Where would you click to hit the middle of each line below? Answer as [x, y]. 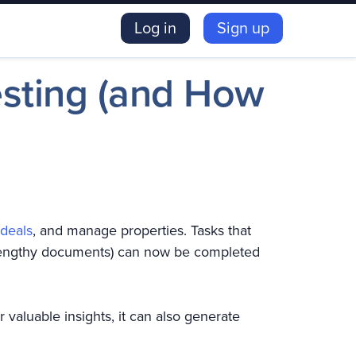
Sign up [243, 27]
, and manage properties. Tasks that [142, 230]
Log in [155, 27]
